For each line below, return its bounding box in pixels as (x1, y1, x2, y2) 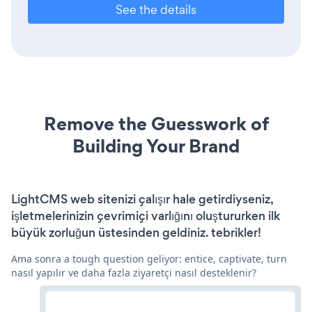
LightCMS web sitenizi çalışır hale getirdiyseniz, (11, 190, 273, 208)
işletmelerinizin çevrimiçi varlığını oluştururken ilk (11, 207, 280, 224)
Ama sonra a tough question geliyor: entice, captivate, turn (11, 251, 287, 265)
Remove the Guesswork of (43, 110, 269, 136)
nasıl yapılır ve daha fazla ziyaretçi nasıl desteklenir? (11, 265, 256, 279)
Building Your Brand (72, 132, 240, 159)
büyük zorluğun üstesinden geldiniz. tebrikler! (11, 224, 261, 241)
